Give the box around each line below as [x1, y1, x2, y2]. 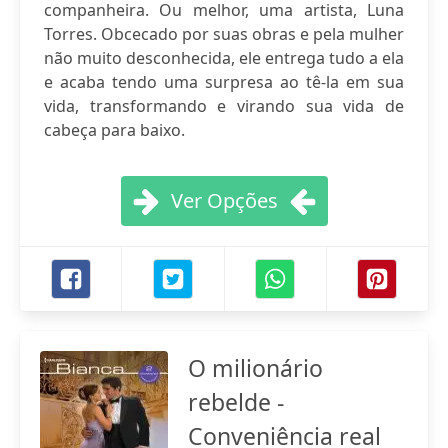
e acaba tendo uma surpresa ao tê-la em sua [44, 71, 404, 93]
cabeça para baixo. [44, 119, 185, 141]
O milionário [188, 352, 323, 384]
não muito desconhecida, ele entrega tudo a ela [44, 47, 404, 69]
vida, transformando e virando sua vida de [44, 95, 404, 117]
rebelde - [188, 386, 284, 418]
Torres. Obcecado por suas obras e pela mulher [44, 23, 404, 45]
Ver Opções [170, 187, 278, 214]
